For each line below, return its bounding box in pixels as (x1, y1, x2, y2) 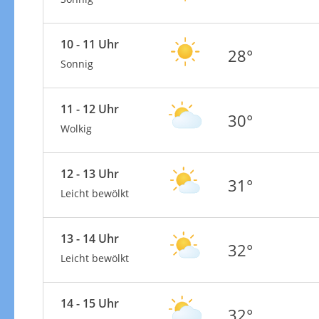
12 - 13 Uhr (60, 165, 119, 182)
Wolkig (60, 121, 92, 135)
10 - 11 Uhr (60, 36, 119, 52)
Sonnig (60, 56, 93, 70)
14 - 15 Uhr (60, 295, 119, 311)
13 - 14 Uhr (60, 230, 119, 246)
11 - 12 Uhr (60, 100, 119, 117)
